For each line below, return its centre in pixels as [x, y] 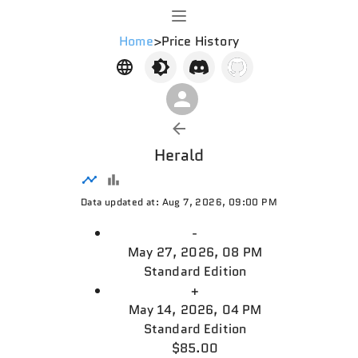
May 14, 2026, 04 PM [195, 310]
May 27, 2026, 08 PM [195, 252]
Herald [179, 155]
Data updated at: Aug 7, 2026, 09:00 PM [179, 202]
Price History [200, 41]
